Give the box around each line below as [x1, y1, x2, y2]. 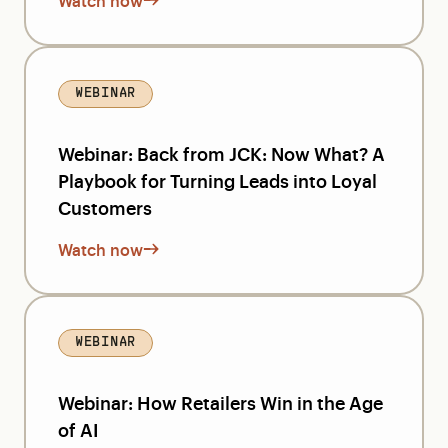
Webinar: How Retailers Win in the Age [58, 390, 383, 414]
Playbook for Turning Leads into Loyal [58, 168, 377, 192]
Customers [58, 195, 152, 219]
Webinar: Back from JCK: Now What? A [58, 141, 385, 165]
